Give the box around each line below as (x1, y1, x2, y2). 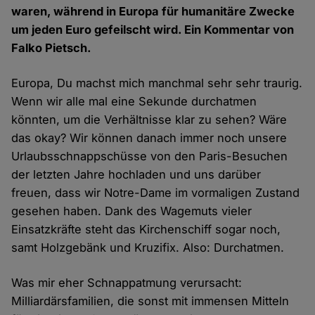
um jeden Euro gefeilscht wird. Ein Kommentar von (11, 22, 295, 37)
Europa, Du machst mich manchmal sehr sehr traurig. (11, 76, 303, 91)
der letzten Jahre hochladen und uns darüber (11, 167, 262, 182)
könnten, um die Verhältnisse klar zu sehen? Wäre (11, 112, 288, 127)
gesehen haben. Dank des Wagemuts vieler (11, 204, 252, 219)
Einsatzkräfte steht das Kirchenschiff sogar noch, (11, 222, 281, 237)
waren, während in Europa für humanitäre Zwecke (11, 4, 295, 19)
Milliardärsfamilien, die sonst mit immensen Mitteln (11, 294, 290, 309)
